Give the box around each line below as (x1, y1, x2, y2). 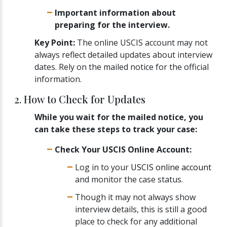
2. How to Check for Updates (14, 92, 145, 106)
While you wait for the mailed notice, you (34, 111, 203, 123)
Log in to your (75, 162, 131, 173)
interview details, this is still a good (75, 204, 207, 215)
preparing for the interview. (55, 19, 170, 30)
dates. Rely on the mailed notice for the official (34, 61, 209, 72)
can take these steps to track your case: (34, 123, 197, 135)
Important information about (55, 7, 176, 18)
